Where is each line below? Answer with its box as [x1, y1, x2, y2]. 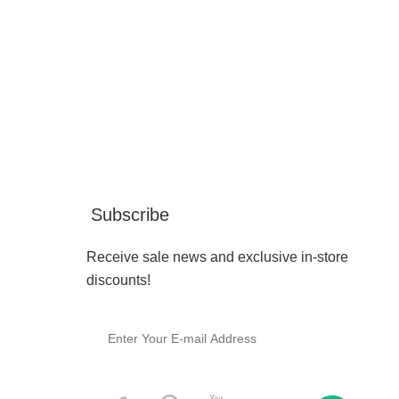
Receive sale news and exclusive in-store [86, 249, 348, 265]
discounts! [86, 273, 151, 288]
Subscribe [91, 205, 169, 224]
